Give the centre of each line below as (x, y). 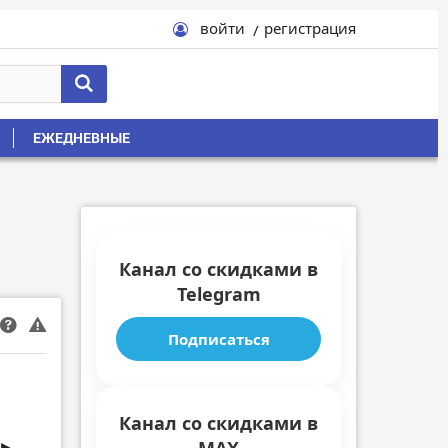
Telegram (218, 294)
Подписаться (218, 339)
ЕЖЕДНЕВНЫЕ (81, 138)
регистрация (310, 28)
